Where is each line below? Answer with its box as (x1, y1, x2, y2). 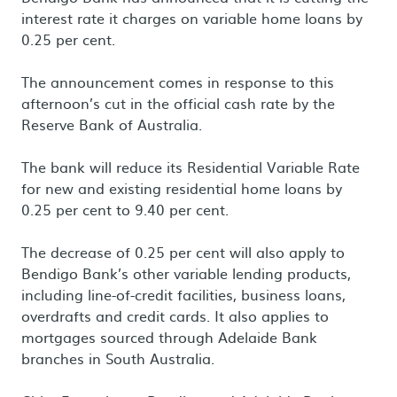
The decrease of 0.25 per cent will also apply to (21, 241, 345, 262)
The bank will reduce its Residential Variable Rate (21, 156, 360, 177)
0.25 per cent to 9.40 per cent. (21, 198, 229, 220)
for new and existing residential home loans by (21, 177, 342, 198)
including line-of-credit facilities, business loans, (21, 284, 346, 305)
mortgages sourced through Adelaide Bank (21, 326, 317, 347)
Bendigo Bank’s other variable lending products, (21, 262, 351, 284)
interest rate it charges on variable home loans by (21, 7, 362, 28)
